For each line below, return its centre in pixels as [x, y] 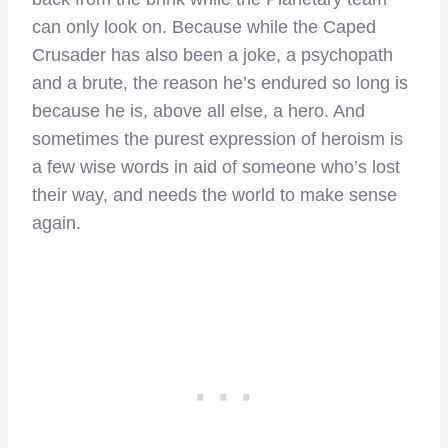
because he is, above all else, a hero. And [198, 110]
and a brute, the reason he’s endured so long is [220, 82]
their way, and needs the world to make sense [214, 194]
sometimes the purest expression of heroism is [217, 138]
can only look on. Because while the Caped [204, 26]
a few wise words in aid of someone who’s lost [216, 166]
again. [56, 222]
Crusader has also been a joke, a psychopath [212, 54]
